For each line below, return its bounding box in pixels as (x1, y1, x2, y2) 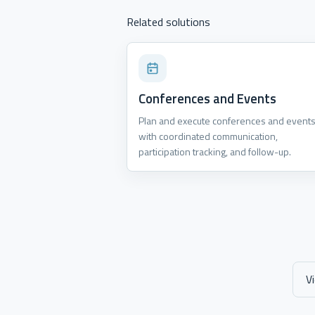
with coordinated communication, (139, 128, 278, 143)
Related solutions (127, 13, 210, 30)
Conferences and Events (139, 88, 276, 108)
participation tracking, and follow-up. (139, 143, 291, 159)
